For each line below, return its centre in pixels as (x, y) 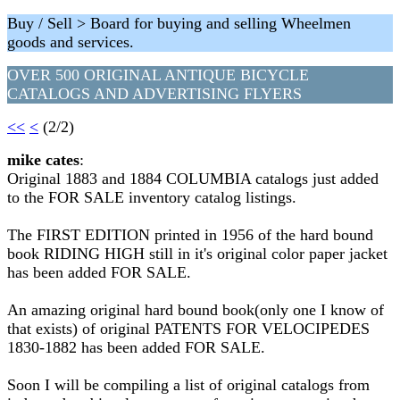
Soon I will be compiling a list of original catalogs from (188, 385)
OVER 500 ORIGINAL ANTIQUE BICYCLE (158, 75)
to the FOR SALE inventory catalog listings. (152, 197)
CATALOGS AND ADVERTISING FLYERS (154, 94)
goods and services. (71, 42)
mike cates (43, 160)
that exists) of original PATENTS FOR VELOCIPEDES (188, 329)
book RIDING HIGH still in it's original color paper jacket (197, 254)
